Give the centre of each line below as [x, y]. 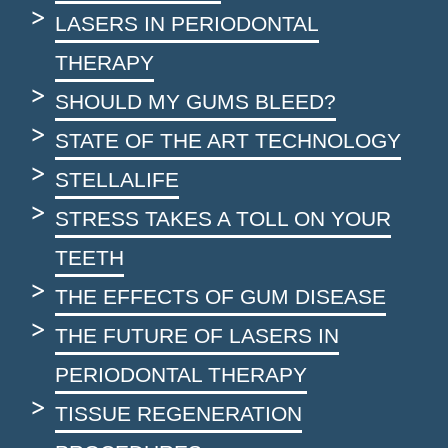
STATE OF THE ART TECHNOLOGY [228, 141]
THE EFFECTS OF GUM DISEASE [220, 297]
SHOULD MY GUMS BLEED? [195, 102]
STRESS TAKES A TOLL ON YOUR [223, 219]
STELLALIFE [117, 180]
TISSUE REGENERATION [178, 414]
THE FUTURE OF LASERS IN [197, 336]
